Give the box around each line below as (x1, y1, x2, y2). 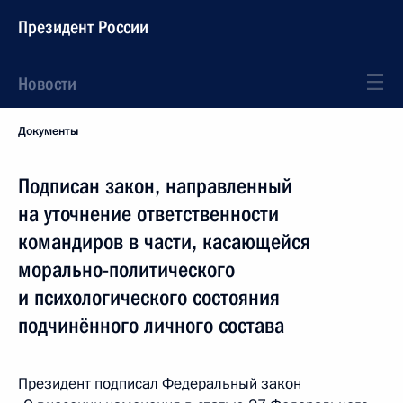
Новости (18, 73, 76, 94)
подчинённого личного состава (18, 313, 284, 338)
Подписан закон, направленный (18, 174, 292, 199)
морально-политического (18, 257, 235, 282)
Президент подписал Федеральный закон (18, 373, 301, 394)
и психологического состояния (18, 285, 280, 310)
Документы (18, 123, 78, 139)
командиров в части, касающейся (18, 229, 310, 255)
